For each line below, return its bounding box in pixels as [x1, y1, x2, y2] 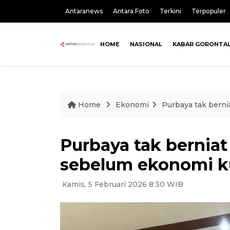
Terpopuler [191, 7, 226, 15]
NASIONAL [130, 41, 163, 48]
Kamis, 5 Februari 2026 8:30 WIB [60, 180, 183, 189]
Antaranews [65, 7, 103, 15]
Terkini [160, 7, 181, 15]
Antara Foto [113, 7, 149, 15]
